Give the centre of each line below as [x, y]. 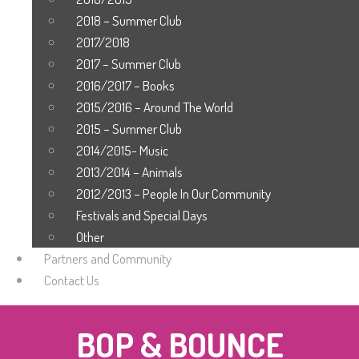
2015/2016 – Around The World [155, 107]
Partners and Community [108, 258]
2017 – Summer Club [129, 64]
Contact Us [72, 280]
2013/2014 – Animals [129, 172]
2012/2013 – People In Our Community [173, 194]
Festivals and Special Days [142, 215]
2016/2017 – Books [125, 85]
